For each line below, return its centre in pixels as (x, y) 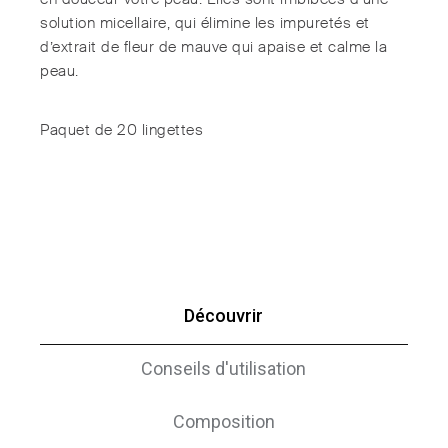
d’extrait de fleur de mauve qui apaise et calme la (214, 48)
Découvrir (224, 316)
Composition (223, 422)
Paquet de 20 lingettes (122, 131)
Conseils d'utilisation (224, 369)
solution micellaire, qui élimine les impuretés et (205, 24)
